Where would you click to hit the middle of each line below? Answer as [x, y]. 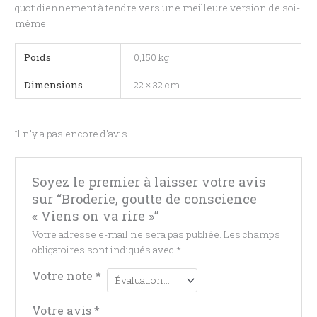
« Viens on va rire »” [95, 215]
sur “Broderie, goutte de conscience [144, 198]
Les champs [252, 234]
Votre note [63, 275]
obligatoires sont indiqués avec [104, 249]
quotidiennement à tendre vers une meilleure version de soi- [158, 8]
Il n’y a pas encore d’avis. [73, 134]
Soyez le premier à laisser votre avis [149, 181]
